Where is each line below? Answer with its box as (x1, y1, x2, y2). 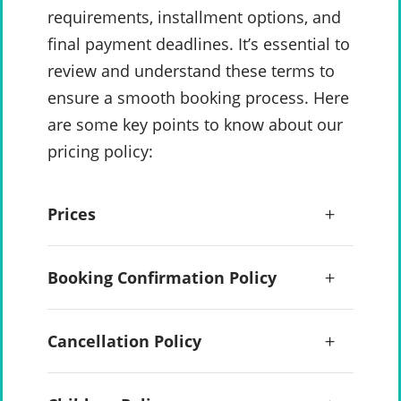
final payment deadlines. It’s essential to (47, 33, 350, 55)
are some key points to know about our (47, 114, 343, 136)
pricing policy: (47, 141, 153, 163)
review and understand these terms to (47, 60, 335, 82)
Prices (47, 203, 96, 226)
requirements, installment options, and (47, 6, 341, 29)
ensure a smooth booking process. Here (47, 87, 349, 109)
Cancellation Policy (47, 330, 201, 353)
